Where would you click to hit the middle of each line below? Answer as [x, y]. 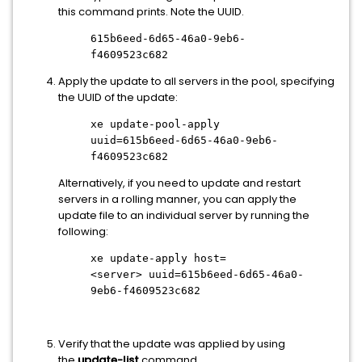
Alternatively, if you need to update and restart [179, 183]
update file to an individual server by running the [184, 215]
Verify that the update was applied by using [172, 344]
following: [83, 232]
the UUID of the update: [118, 97]
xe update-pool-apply [155, 124]
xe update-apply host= [158, 258]
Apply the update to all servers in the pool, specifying [196, 81]
